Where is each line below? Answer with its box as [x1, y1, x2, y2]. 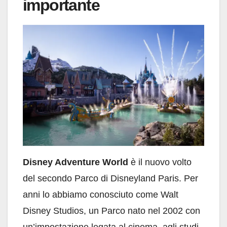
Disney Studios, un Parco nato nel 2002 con [23, 206, 200, 216]
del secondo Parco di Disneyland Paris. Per [23, 173, 198, 184]
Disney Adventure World [23, 157, 128, 168]
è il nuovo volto [128, 157, 192, 168]
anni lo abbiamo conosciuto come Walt [23, 190, 178, 200]
